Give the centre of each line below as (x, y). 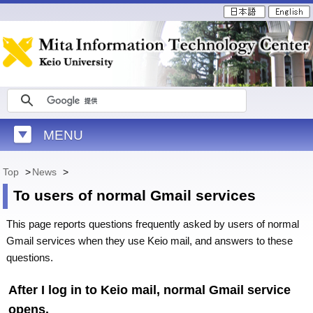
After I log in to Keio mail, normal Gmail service (150, 290)
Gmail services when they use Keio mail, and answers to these (150, 241)
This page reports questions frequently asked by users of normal (153, 224)
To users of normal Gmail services (135, 196)
